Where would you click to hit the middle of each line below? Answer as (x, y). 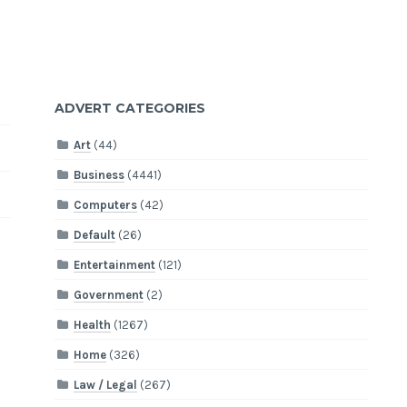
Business (99, 174)
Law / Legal (106, 384)
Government (109, 294)
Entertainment (115, 264)
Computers (106, 204)
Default (95, 234)
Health (93, 324)
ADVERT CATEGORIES (130, 109)
